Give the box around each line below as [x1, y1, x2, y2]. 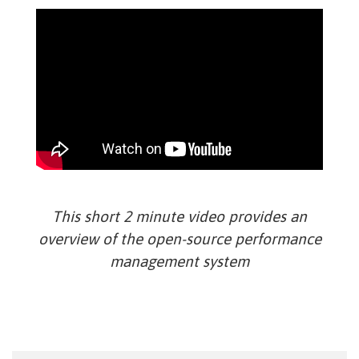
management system [110, 252, 249, 271]
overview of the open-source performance [38, 230, 321, 248]
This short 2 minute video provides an [52, 208, 307, 226]
